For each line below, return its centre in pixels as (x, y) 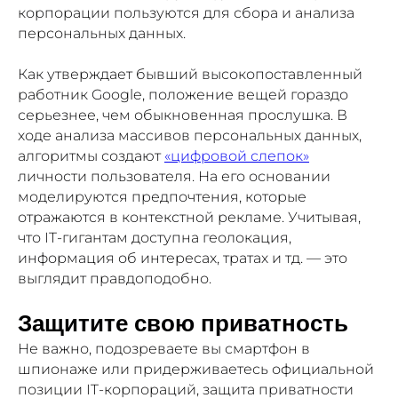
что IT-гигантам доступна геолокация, (155, 237)
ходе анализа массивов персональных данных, (190, 135)
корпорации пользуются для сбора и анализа (186, 12)
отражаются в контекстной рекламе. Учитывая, (189, 217)
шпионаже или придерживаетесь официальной (196, 369)
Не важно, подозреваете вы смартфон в (164, 348)
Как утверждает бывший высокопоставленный (190, 74)
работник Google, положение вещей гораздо (183, 94)
